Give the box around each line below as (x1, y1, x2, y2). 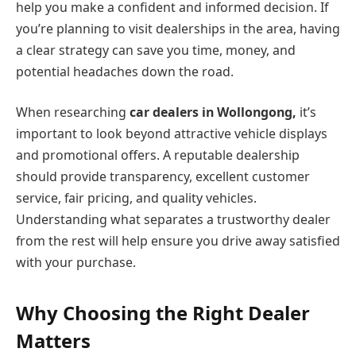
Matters (16, 327, 91, 354)
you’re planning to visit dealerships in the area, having (16, 19, 340, 37)
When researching (16, 103, 130, 122)
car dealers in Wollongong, (130, 103, 296, 122)
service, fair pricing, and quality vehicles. (16, 189, 257, 207)
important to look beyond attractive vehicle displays (16, 125, 327, 143)
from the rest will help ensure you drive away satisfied (16, 232, 340, 250)
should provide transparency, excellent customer (16, 168, 310, 186)
